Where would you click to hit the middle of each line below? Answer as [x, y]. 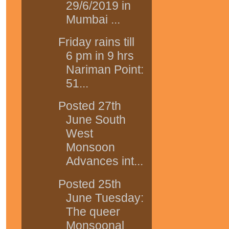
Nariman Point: [105, 70]
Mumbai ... [93, 19]
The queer [93, 211]
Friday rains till [96, 42]
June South [96, 120]
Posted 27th [89, 106]
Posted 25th [89, 184]
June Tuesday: [105, 198]
